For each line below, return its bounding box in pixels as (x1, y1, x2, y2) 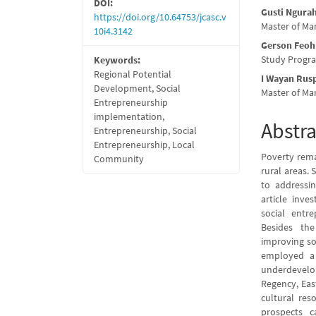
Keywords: (94, 54, 140, 66)
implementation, (94, 110, 164, 123)
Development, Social (94, 82, 181, 95)
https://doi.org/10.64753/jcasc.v (94, 11, 226, 23)
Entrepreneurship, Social (94, 124, 197, 137)
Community (94, 152, 144, 165)
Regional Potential (94, 68, 171, 80)
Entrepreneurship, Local (94, 138, 195, 151)
